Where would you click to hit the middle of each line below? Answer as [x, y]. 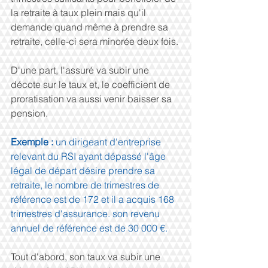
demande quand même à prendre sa [91, 27]
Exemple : [33, 141]
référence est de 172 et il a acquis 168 [94, 199]
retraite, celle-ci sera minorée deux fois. [95, 41]
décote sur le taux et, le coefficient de [92, 84]
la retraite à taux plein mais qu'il [80, 12]
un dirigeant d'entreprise [109, 141]
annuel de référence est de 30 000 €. [89, 228]
